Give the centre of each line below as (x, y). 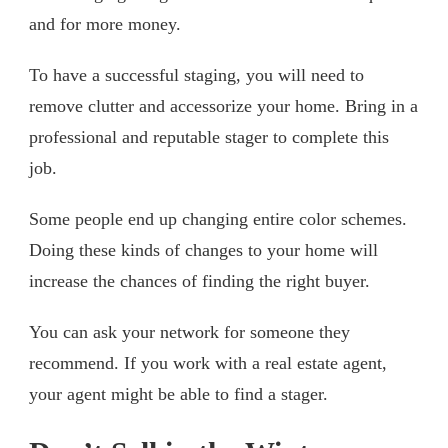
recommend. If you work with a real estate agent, (208, 362)
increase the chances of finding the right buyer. (199, 280)
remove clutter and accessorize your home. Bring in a (223, 105)
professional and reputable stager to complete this (209, 136)
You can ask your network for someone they (189, 331)
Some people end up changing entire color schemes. (218, 218)
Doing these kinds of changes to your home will (203, 249)
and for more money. (105, 23)
